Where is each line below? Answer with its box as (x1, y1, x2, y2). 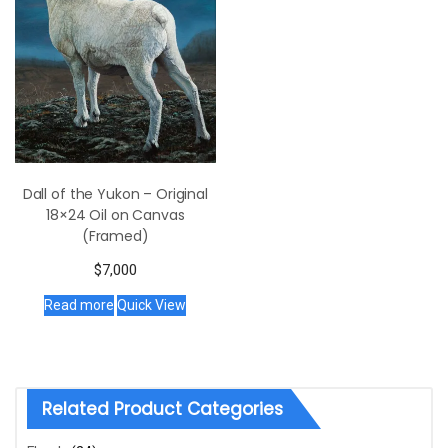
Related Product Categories (42, 396, 283, 421)
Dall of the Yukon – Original (22, 183, 208, 204)
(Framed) (81, 225, 149, 246)
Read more (44, 296, 115, 313)
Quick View (117, 296, 187, 313)
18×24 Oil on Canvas (46, 204, 185, 225)
